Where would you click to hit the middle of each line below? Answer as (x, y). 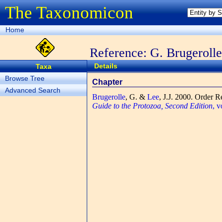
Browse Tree (25, 78)
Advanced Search (33, 90)
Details (106, 66)
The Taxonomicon (69, 13)
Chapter (107, 82)
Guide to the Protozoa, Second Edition (152, 106)
